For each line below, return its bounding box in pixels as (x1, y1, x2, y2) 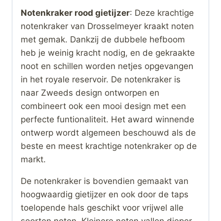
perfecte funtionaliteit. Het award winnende (21, 114, 194, 124)
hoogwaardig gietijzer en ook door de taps (21, 189, 188, 199)
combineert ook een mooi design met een (21, 101, 186, 111)
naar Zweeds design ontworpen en (21, 87, 159, 98)
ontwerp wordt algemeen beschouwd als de (21, 127, 196, 138)
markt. (21, 154, 46, 164)
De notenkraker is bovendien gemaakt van (21, 176, 188, 186)
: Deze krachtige (130, 7, 194, 18)
